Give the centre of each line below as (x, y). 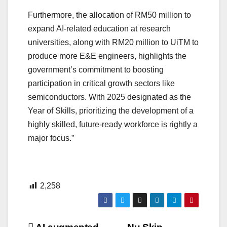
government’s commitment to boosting (96, 70)
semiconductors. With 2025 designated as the (109, 97)
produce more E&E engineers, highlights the (107, 56)
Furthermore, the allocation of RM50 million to (109, 15)
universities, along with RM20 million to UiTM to (113, 43)
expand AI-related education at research (99, 29)
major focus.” (51, 138)
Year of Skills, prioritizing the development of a (111, 111)
